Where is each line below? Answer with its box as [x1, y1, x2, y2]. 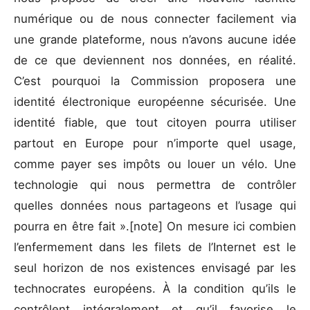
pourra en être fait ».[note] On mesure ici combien [14, 219, 296, 234]
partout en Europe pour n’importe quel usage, [14, 136, 296, 151]
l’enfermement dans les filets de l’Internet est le [14, 240, 296, 255]
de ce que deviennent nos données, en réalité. [14, 53, 296, 68]
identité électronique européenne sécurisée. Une [14, 95, 296, 109]
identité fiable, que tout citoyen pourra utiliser [14, 116, 296, 130]
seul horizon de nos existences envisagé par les [14, 261, 296, 275]
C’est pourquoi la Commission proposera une [14, 74, 296, 89]
